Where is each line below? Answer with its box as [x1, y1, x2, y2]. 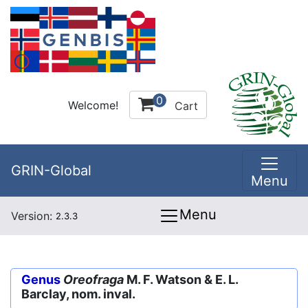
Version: [11, 209, 56, 223]
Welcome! [68, 98, 118, 112]
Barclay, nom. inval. [21, 287, 135, 301]
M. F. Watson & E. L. [124, 272, 238, 287]
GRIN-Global [11, 162, 91, 179]
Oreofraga [63, 272, 124, 287]
